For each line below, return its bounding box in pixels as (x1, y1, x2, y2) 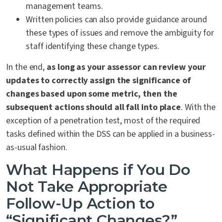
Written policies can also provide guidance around (26, 13, 207, 26)
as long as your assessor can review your (47, 61, 206, 74)
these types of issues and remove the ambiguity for (26, 27, 214, 40)
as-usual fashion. (6, 141, 67, 154)
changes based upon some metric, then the (6, 88, 177, 101)
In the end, (6, 61, 47, 74)
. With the (181, 101, 216, 114)
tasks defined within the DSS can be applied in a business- (6, 128, 215, 141)
